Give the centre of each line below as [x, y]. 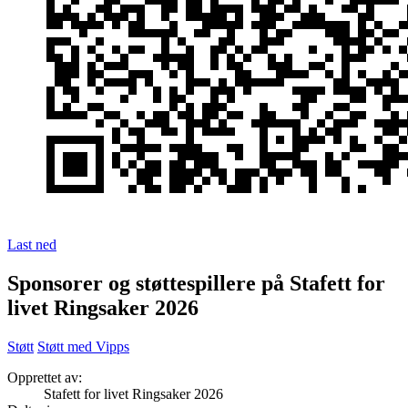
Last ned [32, 245]
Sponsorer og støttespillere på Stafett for [196, 284]
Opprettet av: [45, 378]
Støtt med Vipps [83, 347]
